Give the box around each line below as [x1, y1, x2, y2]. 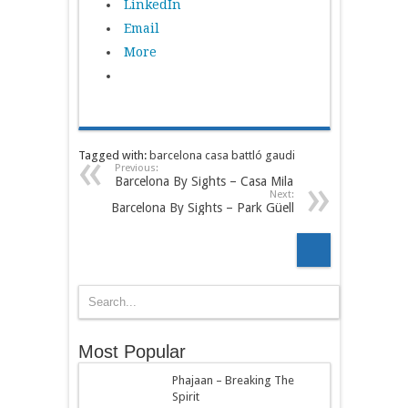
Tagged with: [77, 148, 149, 162]
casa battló [204, 148, 262, 162]
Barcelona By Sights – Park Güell [110, 199, 294, 215]
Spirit [171, 389, 199, 403]
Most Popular [77, 341, 186, 362]
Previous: [114, 161, 158, 174]
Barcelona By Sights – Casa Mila [114, 173, 293, 189]
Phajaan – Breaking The [171, 372, 294, 387]
